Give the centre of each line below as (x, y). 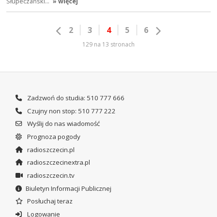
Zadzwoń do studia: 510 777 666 (75, 98)
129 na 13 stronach (108, 44)
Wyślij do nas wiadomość (62, 124)
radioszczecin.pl (50, 149)
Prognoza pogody (53, 137)
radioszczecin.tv (50, 176)
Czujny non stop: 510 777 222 (70, 111)
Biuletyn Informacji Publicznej (68, 188)
